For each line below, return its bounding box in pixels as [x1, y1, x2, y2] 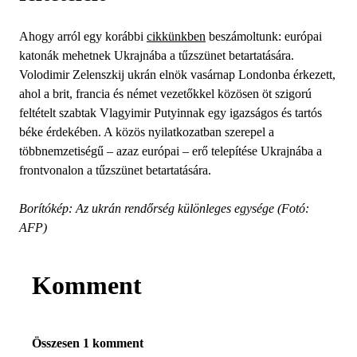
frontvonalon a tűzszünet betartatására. [19, 163, 211, 177]
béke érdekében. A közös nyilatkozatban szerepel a [19, 124, 274, 139]
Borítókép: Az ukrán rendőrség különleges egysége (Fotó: [19, 201, 309, 215]
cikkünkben [147, 29, 206, 43]
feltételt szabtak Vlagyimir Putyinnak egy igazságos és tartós [19, 105, 322, 120]
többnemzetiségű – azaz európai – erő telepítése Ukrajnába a [19, 143, 322, 158]
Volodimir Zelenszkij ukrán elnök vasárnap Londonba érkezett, [19, 67, 335, 81]
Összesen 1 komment [32, 335, 143, 350]
